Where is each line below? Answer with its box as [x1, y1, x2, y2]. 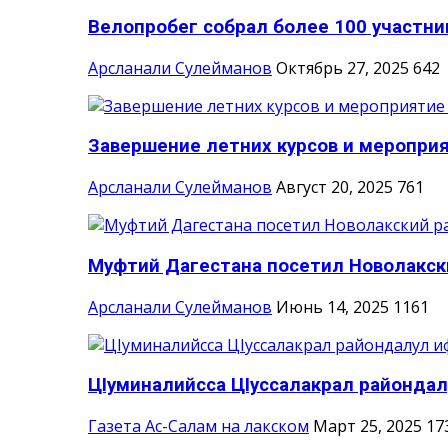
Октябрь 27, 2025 [276, 56, 409, 79]
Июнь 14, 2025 [276, 295, 389, 318]
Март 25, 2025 [313, 415, 422, 437]
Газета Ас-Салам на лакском [88, 415, 309, 437]
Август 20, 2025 [276, 176, 393, 199]
